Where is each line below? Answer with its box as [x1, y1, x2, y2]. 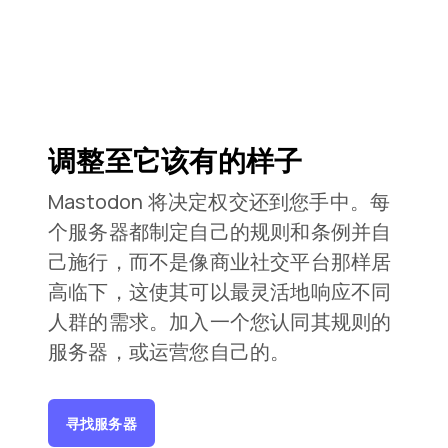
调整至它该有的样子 [48, 141, 303, 180]
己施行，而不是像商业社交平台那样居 [48, 248, 392, 276]
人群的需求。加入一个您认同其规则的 [48, 308, 392, 336]
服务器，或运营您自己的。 [48, 338, 291, 366]
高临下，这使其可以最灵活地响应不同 [48, 278, 392, 306]
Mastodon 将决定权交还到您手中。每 [48, 188, 391, 216]
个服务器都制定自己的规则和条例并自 [48, 218, 392, 246]
